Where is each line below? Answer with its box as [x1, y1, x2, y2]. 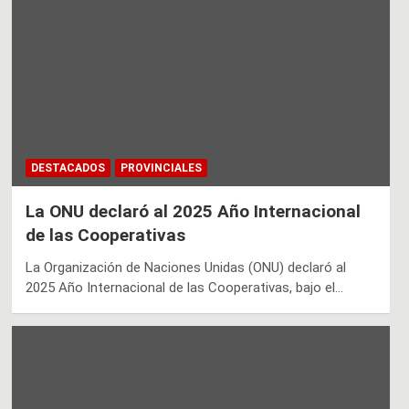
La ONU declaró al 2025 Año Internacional [25, 200, 361, 222]
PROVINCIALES [120, 161, 202, 174]
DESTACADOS [30, 161, 105, 174]
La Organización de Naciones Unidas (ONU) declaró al [25, 258, 346, 276]
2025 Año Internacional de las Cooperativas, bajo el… [25, 278, 343, 296]
